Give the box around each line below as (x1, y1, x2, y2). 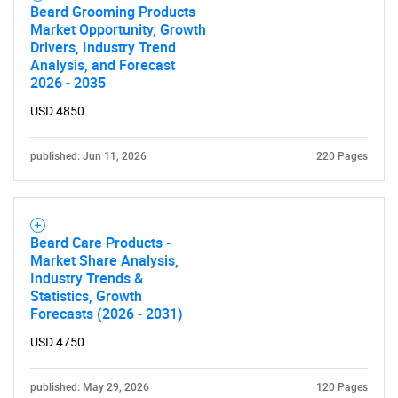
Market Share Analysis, (30, 251, 179, 270)
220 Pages (316, 150, 368, 163)
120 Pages (316, 381, 368, 394)
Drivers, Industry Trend (30, 37, 176, 57)
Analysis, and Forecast (30, 55, 175, 75)
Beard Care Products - (30, 233, 171, 252)
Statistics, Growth (30, 286, 142, 306)
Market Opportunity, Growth (30, 20, 206, 39)
